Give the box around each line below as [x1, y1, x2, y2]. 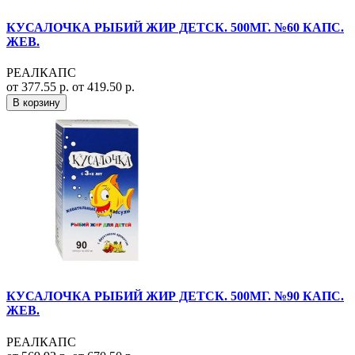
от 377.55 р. [6, 80, 72, 94]
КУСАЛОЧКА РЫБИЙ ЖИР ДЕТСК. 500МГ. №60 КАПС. [6, 20, 344, 34]
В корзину [13, 97, 60, 109]
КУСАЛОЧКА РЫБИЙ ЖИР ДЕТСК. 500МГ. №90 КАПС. [6, 289, 344, 303]
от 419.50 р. [72, 80, 135, 94]
